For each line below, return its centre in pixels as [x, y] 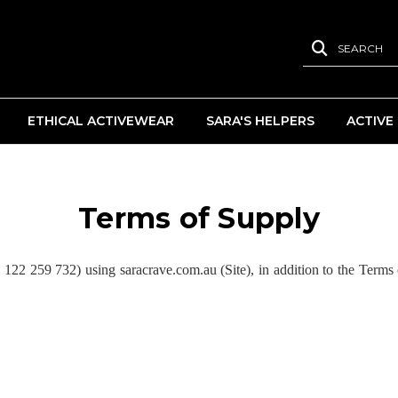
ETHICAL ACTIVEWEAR [101, 121]
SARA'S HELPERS [260, 121]
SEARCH [360, 48]
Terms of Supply [199, 218]
